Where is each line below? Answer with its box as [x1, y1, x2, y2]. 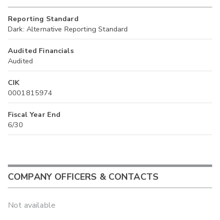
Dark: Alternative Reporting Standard [8, 24, 128, 34]
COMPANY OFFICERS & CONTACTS [8, 171, 159, 183]
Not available [8, 199, 55, 211]
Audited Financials [8, 45, 74, 55]
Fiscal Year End [8, 109, 61, 119]
